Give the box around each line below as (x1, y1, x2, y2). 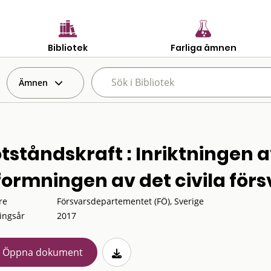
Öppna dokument (2, 246, 83, 259)
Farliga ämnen (170, 41, 237, 54)
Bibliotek (48, 41, 88, 54)
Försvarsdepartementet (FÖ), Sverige (56, 195, 204, 207)
